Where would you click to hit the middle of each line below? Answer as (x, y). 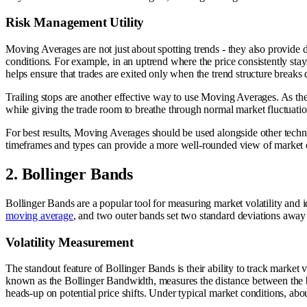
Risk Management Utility (75, 23)
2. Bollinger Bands (70, 174)
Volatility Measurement (70, 242)
